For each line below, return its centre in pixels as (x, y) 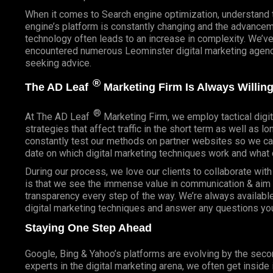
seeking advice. (58, 63)
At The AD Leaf (58, 117)
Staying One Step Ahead (88, 228)
